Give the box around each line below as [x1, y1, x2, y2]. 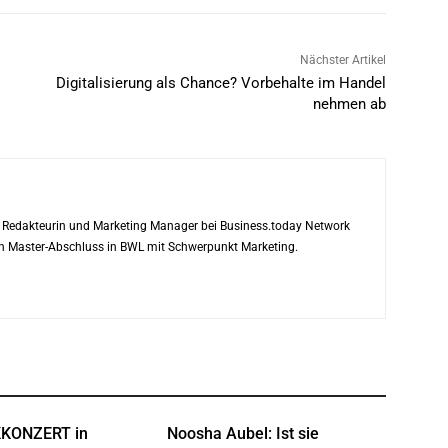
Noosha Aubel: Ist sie [167, 424, 320, 444]
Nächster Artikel [299, 53, 386, 68]
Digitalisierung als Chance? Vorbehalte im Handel [55, 74, 386, 93]
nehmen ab [312, 95, 386, 114]
